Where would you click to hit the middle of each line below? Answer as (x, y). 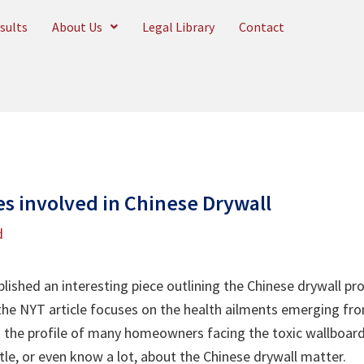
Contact (262, 27)
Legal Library (178, 27)
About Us (77, 27)
